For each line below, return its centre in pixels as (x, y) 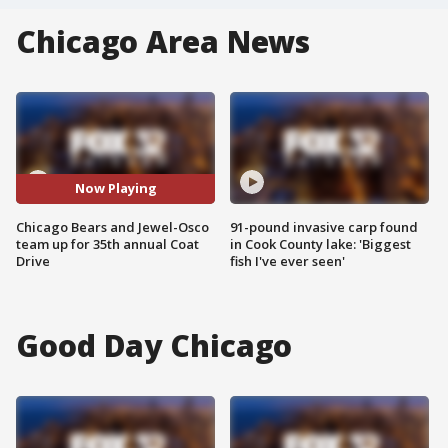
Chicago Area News (163, 41)
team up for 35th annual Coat (107, 243)
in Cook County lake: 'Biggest (320, 243)
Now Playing (115, 188)
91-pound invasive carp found (324, 226)
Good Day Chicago (154, 345)
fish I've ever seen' (287, 260)
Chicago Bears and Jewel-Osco (112, 226)
